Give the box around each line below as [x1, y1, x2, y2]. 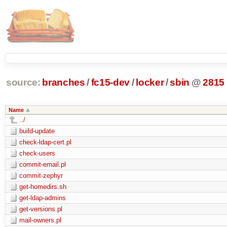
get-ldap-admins [19, 194, 66, 202]
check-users [19, 149, 55, 157]
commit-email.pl [19, 160, 66, 168]
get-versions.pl [19, 205, 62, 213]
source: [6, 77, 41, 88]
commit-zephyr [19, 171, 63, 179]
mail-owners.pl [19, 216, 61, 224]
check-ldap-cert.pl [19, 138, 71, 146]
